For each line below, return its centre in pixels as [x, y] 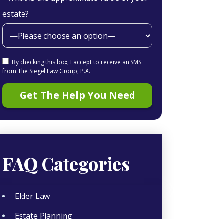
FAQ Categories [66, 163]
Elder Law [32, 196]
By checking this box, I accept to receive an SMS [77, 62]
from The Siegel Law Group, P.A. [46, 71]
